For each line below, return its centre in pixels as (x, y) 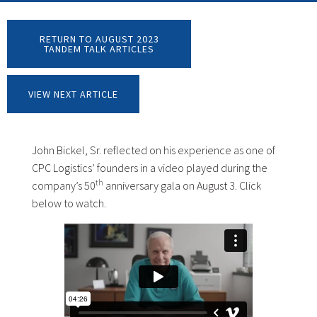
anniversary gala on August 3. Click (182, 186)
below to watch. (69, 203)
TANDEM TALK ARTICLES (99, 49)
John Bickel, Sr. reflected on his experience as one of (154, 150)
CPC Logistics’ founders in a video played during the (150, 168)
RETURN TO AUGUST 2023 (99, 39)
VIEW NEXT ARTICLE (73, 94)
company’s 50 (64, 186)
